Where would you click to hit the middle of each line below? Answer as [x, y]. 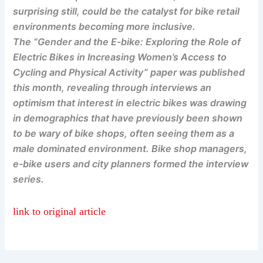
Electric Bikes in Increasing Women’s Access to [120, 57]
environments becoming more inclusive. [104, 27]
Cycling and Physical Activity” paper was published [129, 73]
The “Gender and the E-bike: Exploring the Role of [127, 42]
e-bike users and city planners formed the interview [131, 164]
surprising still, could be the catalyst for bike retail [127, 11]
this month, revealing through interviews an [112, 88]
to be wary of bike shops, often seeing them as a [124, 134]
